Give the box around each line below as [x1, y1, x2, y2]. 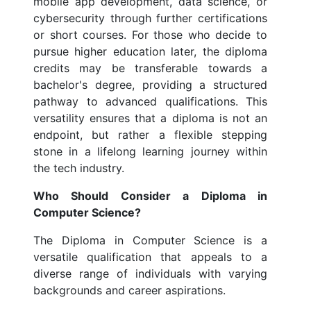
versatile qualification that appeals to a [33, 250, 267, 264]
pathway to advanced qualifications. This [33, 94, 267, 109]
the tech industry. [33, 161, 124, 176]
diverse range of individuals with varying [33, 267, 267, 281]
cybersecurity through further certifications [33, 11, 267, 26]
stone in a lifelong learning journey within [33, 144, 267, 159]
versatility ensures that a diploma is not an [33, 111, 267, 126]
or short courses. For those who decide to [33, 28, 267, 42]
